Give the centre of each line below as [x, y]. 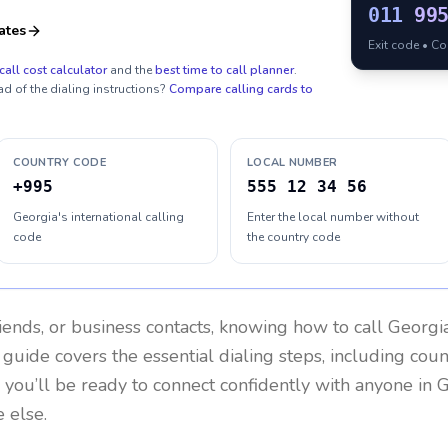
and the [131, 70]
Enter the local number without [333, 217]
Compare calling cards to [241, 89]
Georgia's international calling [98, 217]
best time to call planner [224, 70]
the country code [293, 237]
